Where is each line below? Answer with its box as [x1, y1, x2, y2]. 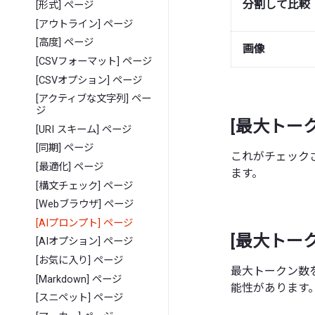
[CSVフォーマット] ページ [36, 56, 153, 67]
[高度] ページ [36, 37, 94, 49]
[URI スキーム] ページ [36, 123, 132, 136]
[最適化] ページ [36, 160, 104, 173]
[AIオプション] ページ [36, 236, 134, 248]
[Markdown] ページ [36, 273, 122, 285]
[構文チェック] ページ [36, 179, 134, 192]
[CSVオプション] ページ [36, 74, 143, 86]
